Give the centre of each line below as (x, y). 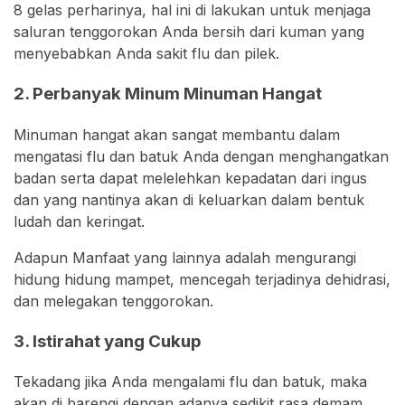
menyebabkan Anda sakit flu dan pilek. (146, 54)
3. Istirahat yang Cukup (108, 341)
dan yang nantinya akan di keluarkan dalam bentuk (189, 199)
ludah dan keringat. (79, 221)
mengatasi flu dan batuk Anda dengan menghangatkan (201, 156)
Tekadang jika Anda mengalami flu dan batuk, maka (190, 382)
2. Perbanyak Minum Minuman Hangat (168, 94)
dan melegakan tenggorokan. (113, 301)
